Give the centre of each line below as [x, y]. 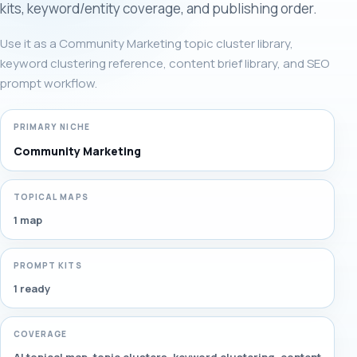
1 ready [32, 288]
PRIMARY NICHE [52, 127]
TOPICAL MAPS [51, 197]
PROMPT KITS [48, 265]
